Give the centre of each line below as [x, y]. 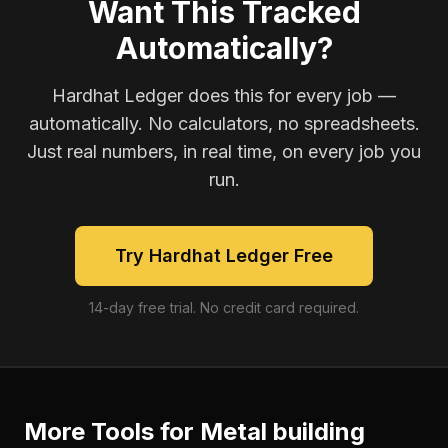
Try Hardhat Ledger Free [224, 255]
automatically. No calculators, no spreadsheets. [224, 123]
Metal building [282, 431]
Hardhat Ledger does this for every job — [224, 95]
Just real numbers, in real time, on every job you [224, 151]
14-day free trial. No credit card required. [224, 307]
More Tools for [112, 431]
